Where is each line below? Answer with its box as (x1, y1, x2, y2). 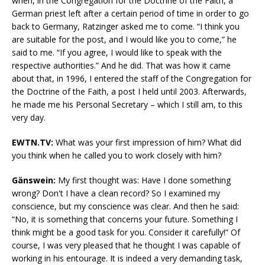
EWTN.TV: (12, 137, 53, 148)
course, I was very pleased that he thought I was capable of (12, 240, 240, 251)
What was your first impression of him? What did (53, 137, 241, 148)
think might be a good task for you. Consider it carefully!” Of (12, 227, 240, 238)
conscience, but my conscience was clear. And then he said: (12, 201, 239, 212)
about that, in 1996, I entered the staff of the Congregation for (12, 73, 251, 85)
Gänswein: (12, 174, 56, 186)
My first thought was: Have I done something (56, 174, 231, 186)
